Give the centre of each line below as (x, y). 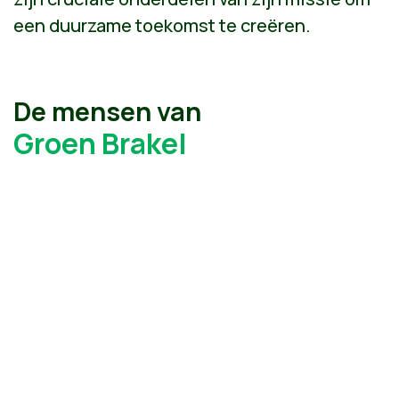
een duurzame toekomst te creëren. (162, 25)
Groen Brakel (100, 143)
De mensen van (107, 111)
